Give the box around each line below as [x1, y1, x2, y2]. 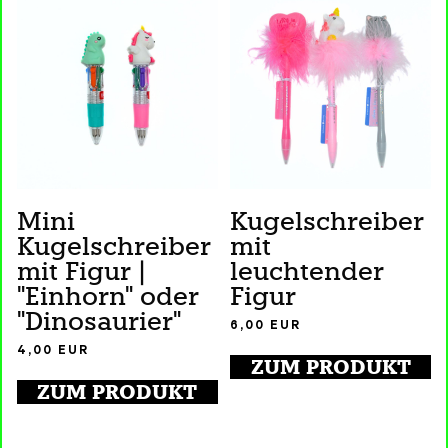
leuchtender [230, 256, 385, 287]
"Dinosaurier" [17, 306, 182, 337]
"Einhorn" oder [17, 281, 200, 312]
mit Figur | [17, 256, 147, 287]
